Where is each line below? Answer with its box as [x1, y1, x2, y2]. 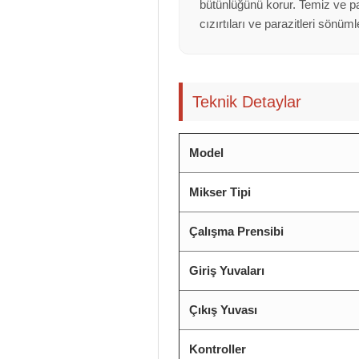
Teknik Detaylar [192, 93, 301, 111]
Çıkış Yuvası [189, 303, 257, 317]
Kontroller [189, 342, 246, 356]
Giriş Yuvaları [189, 264, 264, 277]
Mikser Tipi [189, 185, 251, 199]
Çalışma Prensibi [189, 224, 284, 238]
